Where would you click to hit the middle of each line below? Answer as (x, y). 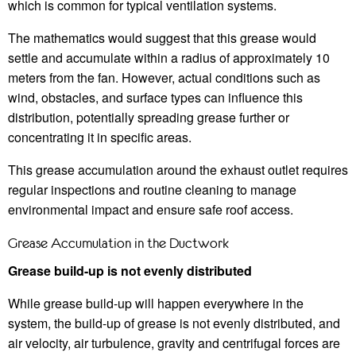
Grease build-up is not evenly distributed (130, 270)
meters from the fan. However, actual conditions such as (164, 77)
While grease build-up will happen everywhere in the (156, 303)
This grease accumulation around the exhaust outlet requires (178, 169)
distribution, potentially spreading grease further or (149, 117)
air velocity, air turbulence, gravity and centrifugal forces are (174, 342)
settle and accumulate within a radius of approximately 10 (169, 57)
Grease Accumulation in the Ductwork (118, 243)
